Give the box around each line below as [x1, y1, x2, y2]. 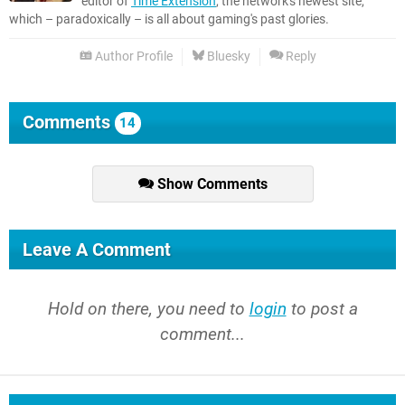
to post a [286, 298, 358, 320]
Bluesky [204, 49, 250, 65]
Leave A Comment [23, 239, 171, 261]
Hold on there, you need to [47, 298, 250, 320]
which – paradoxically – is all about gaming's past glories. [9, 12, 329, 28]
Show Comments [153, 175, 268, 193]
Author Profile [92, 49, 173, 65]
